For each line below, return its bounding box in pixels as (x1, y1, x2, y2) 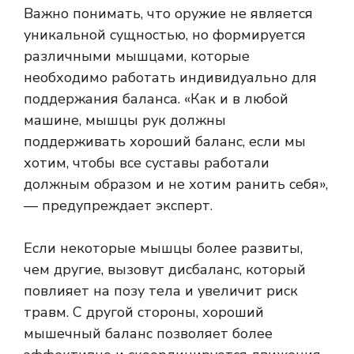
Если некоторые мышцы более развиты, (24, 239, 303, 258)
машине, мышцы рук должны (24, 111, 226, 130)
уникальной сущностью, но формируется (24, 25, 306, 45)
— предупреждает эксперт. (24, 196, 213, 216)
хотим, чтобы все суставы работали (24, 153, 269, 173)
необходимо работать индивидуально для (24, 68, 317, 88)
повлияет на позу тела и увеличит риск (24, 281, 298, 301)
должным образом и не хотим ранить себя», (24, 175, 328, 194)
